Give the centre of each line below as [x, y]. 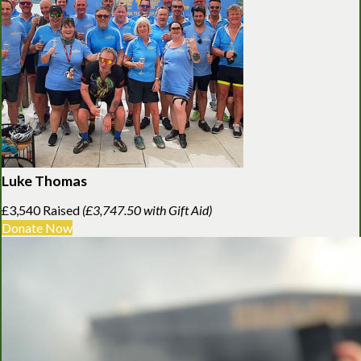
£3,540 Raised [42, 210]
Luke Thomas [44, 180]
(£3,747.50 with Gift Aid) [147, 210]
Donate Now [37, 227]
